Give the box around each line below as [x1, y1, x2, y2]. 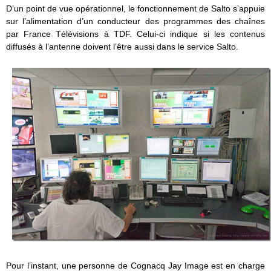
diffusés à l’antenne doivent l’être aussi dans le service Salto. [6, 41, 238, 51]
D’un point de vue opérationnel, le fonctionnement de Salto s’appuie [6, 3, 265, 13]
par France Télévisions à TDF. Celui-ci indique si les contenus [6, 28, 265, 39]
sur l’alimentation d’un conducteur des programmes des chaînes [6, 16, 265, 26]
